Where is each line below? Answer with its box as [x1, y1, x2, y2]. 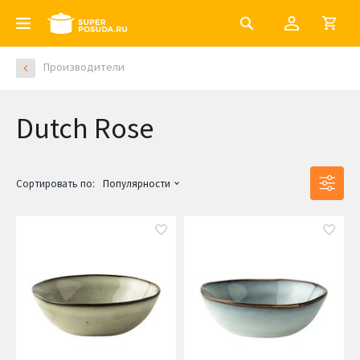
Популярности [103, 177, 170, 191]
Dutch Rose [16, 110, 153, 146]
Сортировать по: [16, 177, 95, 191]
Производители [43, 59, 125, 75]
